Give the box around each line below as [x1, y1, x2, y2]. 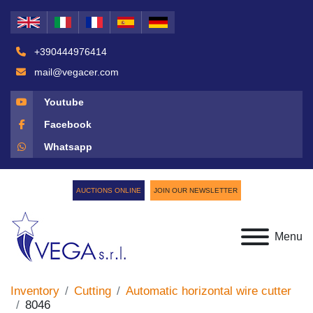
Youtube [44, 96, 84, 108]
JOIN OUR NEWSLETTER [153, 187, 238, 194]
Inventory [10, 284, 59, 298]
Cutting [74, 284, 111, 298]
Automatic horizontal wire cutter [126, 284, 291, 298]
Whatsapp [44, 140, 92, 152]
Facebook [44, 118, 92, 130]
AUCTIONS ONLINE [75, 187, 141, 194]
